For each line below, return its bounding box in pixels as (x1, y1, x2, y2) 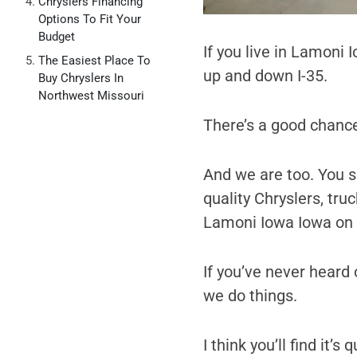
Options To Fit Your (38, 12, 141, 26)
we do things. (202, 285, 297, 305)
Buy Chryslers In (38, 71, 124, 85)
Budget (38, 29, 75, 44)
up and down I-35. (202, 65, 328, 85)
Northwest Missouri (38, 88, 144, 103)
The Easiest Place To (38, 53, 151, 68)
